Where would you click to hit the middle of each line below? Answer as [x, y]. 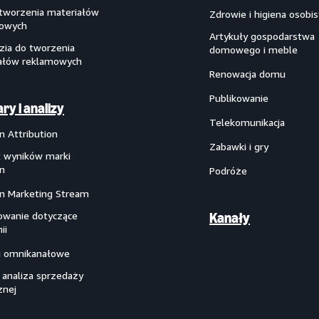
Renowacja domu [247, 74]
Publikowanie [239, 98]
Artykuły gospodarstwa [262, 36]
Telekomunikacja [247, 122]
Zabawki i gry [239, 146]
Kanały [230, 218]
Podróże [228, 171]
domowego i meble [253, 49]
